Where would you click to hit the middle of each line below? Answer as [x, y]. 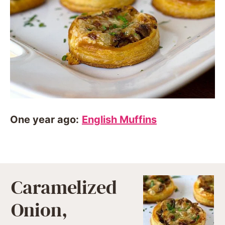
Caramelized [64, 188]
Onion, [39, 210]
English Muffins [119, 120]
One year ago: [44, 120]
